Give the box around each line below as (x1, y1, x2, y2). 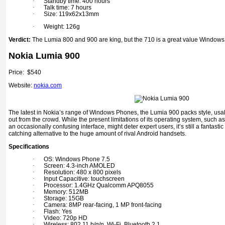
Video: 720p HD (44, 214, 87, 222)
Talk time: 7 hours (44, 4, 91, 12)
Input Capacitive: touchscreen (44, 175, 125, 183)
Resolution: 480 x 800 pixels (44, 169, 121, 176)
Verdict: (9, 36, 31, 44)
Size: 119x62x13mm (44, 11, 99, 18)
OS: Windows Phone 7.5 (44, 156, 110, 163)
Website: (9, 82, 34, 89)
